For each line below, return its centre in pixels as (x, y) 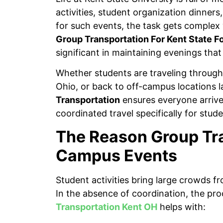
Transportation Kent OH (107, 207)
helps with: (181, 207)
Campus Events (116, 155)
